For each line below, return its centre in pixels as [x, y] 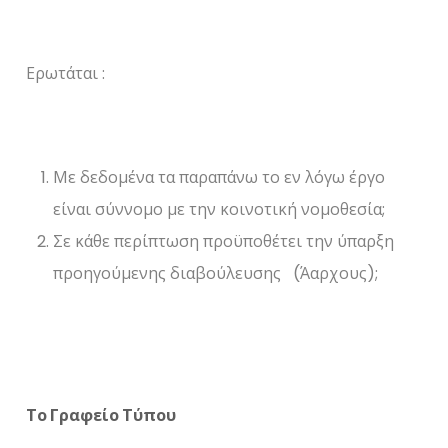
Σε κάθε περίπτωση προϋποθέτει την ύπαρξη [224, 242]
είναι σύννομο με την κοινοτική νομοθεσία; [219, 210]
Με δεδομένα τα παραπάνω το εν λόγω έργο [219, 178]
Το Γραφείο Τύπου [217, 416]
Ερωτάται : [66, 74]
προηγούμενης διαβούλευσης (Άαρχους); [216, 274]
